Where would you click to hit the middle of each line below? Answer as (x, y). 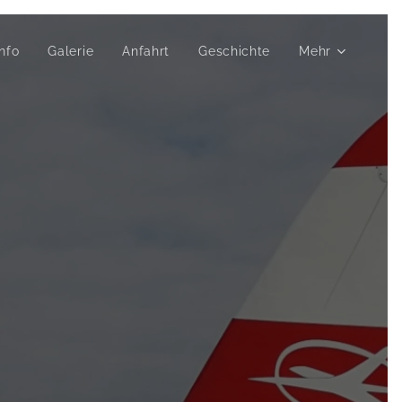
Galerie (71, 51)
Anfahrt (146, 51)
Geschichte (235, 51)
